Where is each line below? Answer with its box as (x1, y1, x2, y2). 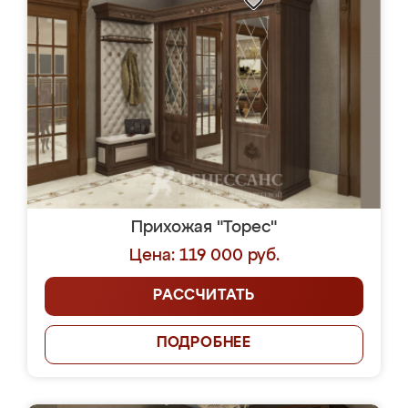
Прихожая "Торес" (131, 219, 277, 236)
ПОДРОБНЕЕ (156, 336, 252, 351)
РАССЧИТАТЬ (153, 289, 255, 303)
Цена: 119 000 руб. (128, 248, 280, 264)
